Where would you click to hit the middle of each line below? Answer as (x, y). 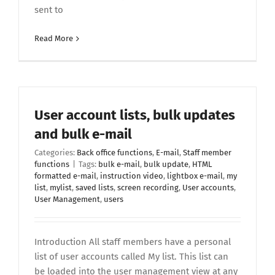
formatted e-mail (65, 176)
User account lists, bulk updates (135, 115)
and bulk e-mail (83, 134)
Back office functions (114, 153)
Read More (54, 39)
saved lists (95, 188)
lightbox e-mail (195, 176)
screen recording (148, 188)
